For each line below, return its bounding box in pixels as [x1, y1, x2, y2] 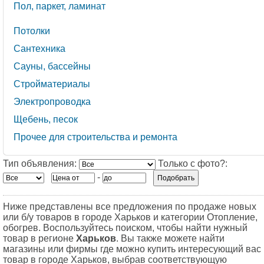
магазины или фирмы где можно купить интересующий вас [3, 244, 261, 254]
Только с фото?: [156, 159, 227, 169]
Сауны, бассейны [14, 61, 91, 71]
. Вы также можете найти [116, 233, 225, 243]
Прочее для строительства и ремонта [14, 132, 177, 142]
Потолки [14, 26, 50, 36]
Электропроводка [14, 97, 91, 107]
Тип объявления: [3, 159, 79, 169]
